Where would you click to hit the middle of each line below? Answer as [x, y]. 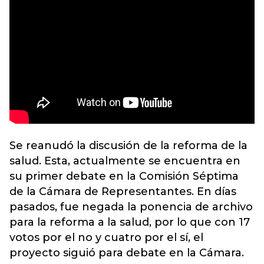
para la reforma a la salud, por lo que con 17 [130, 222]
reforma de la [210, 146]
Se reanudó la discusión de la [91, 146]
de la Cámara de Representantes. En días [123, 192]
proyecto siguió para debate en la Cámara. [127, 253]
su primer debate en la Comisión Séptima [124, 176]
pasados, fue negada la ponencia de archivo [131, 207]
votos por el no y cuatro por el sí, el [106, 237]
